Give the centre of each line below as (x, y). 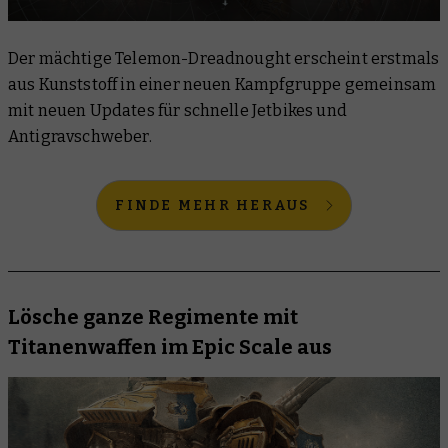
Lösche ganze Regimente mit (153, 317)
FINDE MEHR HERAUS (212, 206)
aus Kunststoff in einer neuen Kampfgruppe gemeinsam (222, 85)
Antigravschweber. (80, 137)
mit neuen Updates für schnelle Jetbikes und (177, 111)
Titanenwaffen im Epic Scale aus (170, 347)
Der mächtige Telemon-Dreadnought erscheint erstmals (224, 59)
